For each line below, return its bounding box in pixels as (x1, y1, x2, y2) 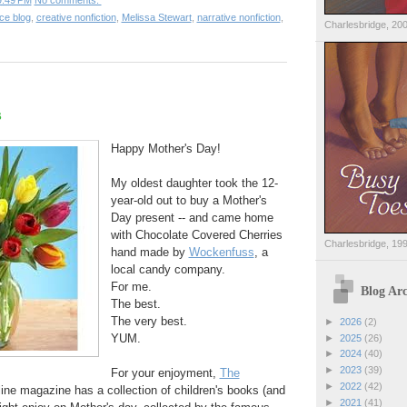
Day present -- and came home (110, 210, 273, 224)
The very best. (110, 313, 187, 328)
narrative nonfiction (196, 12, 281, 24)
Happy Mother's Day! (110, 141, 221, 155)
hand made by (110, 244, 189, 259)
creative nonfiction (35, 12, 116, 24)
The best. (110, 296, 161, 311)
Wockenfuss (188, 244, 254, 259)
